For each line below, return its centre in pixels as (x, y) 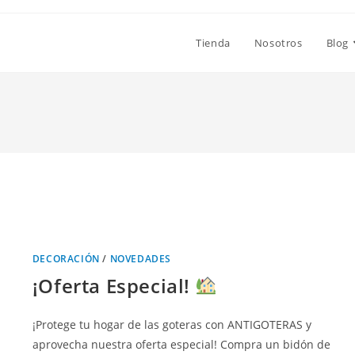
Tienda (213, 43)
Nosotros (278, 43)
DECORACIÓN (66, 258)
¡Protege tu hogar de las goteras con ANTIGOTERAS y (172, 324)
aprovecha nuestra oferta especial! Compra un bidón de (181, 344)
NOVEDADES (141, 258)
